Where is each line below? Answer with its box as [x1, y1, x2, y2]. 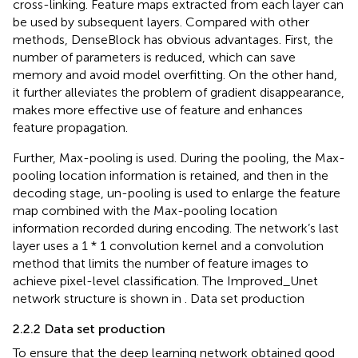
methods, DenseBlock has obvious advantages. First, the [13, 32, 333, 48]
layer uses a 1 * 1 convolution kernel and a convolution [13, 238, 324, 254]
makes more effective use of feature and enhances [13, 102, 303, 118]
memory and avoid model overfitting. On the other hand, [13, 67, 337, 83]
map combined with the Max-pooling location [13, 203, 277, 219]
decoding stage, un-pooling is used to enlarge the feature [13, 185, 340, 201]
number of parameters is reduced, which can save [13, 50, 296, 66]
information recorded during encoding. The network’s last [13, 221, 339, 237]
